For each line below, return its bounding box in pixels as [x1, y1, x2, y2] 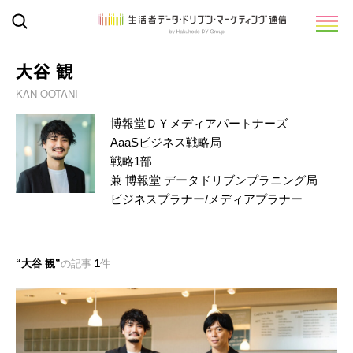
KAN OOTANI [16, 86, 78, 101]
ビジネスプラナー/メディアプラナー [110, 192, 303, 206]
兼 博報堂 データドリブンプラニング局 [110, 173, 318, 187]
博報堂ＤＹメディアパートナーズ [110, 117, 288, 130]
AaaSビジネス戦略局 [110, 136, 221, 149]
